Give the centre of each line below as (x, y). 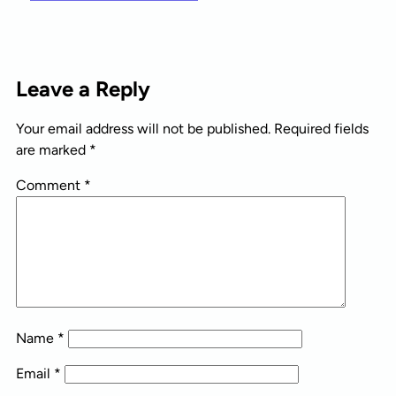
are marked (53, 150)
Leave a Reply (83, 89)
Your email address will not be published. (143, 129)
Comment (50, 186)
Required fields (321, 129)
